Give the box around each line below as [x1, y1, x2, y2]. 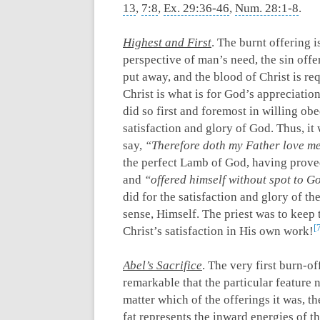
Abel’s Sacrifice [123, 259, 202, 272]
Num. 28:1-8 [235, 1, 299, 15]
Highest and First [123, 36, 211, 49]
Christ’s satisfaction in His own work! [123, 224, 314, 238]
